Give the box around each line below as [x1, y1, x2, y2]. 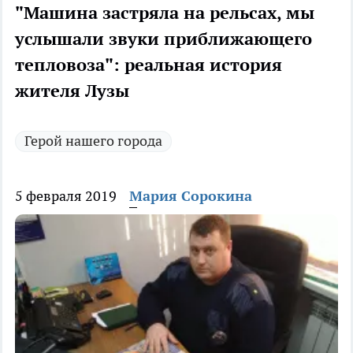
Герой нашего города [24, 132, 162, 150]
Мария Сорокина [129, 187, 252, 206]
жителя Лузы [15, 80, 129, 102]
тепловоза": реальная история [15, 54, 282, 76]
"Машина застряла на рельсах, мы [15, 2, 314, 24]
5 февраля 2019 [15, 187, 117, 206]
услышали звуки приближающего [15, 28, 312, 50]
